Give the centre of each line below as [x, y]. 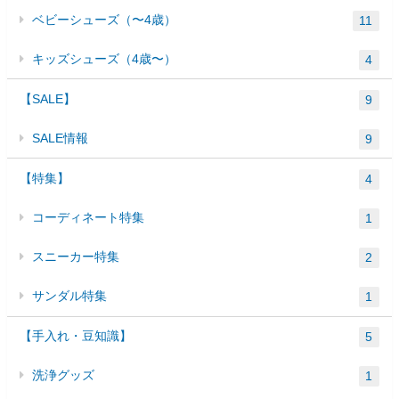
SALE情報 [61, 138]
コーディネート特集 [89, 217]
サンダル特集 [70, 296]
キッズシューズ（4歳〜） [105, 58]
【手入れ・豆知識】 [76, 336]
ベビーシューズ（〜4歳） [105, 19]
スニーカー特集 [76, 257]
